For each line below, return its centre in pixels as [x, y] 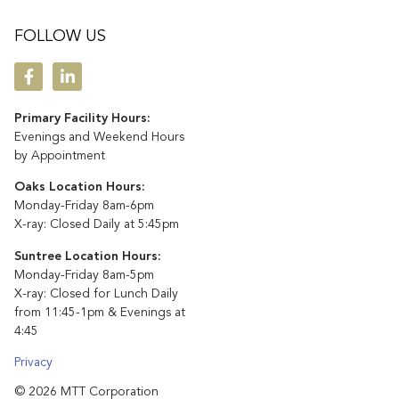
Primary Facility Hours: [82, 119]
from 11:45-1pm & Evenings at [100, 312]
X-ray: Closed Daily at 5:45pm [97, 225]
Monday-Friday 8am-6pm [84, 206]
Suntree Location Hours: [88, 256]
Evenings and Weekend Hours [99, 138]
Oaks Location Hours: [80, 187]
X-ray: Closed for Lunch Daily [96, 293]
